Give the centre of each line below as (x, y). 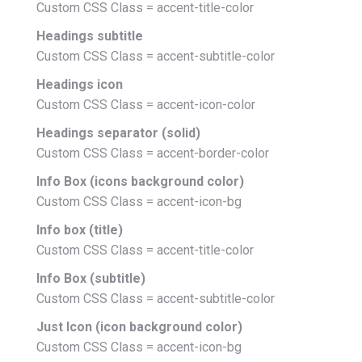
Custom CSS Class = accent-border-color (153, 153)
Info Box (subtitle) (91, 278)
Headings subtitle (90, 36)
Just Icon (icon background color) (139, 327)
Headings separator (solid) (118, 133)
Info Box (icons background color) (140, 181)
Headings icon (80, 84)
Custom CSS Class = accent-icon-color (146, 105)
